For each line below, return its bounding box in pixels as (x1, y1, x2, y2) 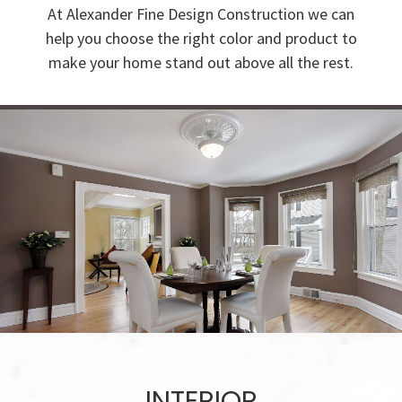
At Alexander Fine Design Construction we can (48, 4, 354, 25)
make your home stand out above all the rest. (48, 52, 354, 74)
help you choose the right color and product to (45, 28, 357, 49)
